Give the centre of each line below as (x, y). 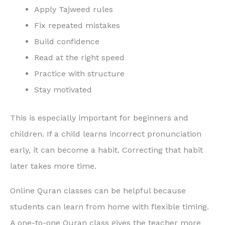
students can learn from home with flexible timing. (109, 206)
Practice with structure (79, 74)
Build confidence (67, 42)
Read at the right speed (79, 58)
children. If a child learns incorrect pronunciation (106, 134)
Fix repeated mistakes (77, 26)
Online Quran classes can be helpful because (98, 190)
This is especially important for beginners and (99, 118)
